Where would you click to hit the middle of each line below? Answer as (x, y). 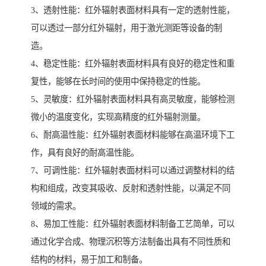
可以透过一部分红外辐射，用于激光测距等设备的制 (126, 28)
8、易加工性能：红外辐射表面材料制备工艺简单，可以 (133, 224)
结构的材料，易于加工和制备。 (89, 260)
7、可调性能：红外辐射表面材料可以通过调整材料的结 (133, 171)
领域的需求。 (56, 206)
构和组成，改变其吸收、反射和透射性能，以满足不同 (131, 189)
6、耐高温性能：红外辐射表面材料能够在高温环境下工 (133, 135)
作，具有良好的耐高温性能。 (85, 153)
